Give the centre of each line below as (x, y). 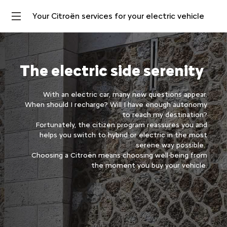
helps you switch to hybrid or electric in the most (124, 135)
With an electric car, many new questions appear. (125, 94)
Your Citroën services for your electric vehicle (118, 16)
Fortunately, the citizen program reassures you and (122, 125)
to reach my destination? (165, 115)
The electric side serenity (111, 71)
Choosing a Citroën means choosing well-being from (120, 155)
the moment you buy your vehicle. (149, 165)
